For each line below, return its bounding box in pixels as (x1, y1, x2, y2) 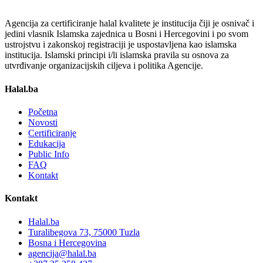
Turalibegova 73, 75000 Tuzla (28, 227, 140, 237)
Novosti (28, 117, 58, 127)
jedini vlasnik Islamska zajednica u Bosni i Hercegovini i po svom (5, 29, 248, 39)
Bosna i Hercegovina (28, 237, 106, 248)
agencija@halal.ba (28, 248, 96, 258)
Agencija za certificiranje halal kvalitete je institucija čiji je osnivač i (5, 18, 254, 29)
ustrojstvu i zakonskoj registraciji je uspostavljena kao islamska (5, 39, 237, 50)
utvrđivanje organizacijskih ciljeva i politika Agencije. (5, 60, 203, 71)
